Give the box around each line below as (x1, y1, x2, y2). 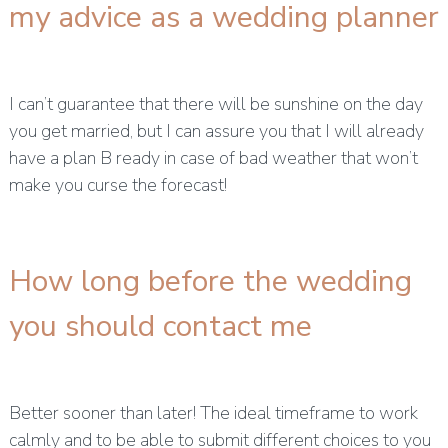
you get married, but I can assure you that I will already (8, 119, 424, 144)
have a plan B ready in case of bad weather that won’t (8, 146, 418, 171)
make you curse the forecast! (8, 173, 227, 198)
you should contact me (8, 306, 312, 348)
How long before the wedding (8, 261, 412, 303)
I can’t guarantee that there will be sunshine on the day (8, 92, 423, 117)
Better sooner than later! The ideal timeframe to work (8, 401, 418, 426)
